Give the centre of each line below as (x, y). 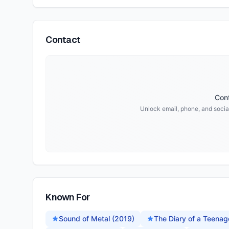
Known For (68, 197)
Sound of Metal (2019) (97, 219)
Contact (63, 40)
